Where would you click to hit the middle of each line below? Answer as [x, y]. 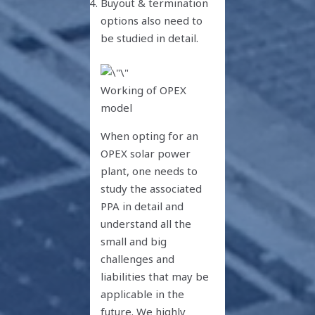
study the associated [152, 188]
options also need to [152, 20]
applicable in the [143, 294]
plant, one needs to [149, 171]
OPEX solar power [146, 153]
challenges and [138, 258]
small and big [134, 241]
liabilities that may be [155, 276]
